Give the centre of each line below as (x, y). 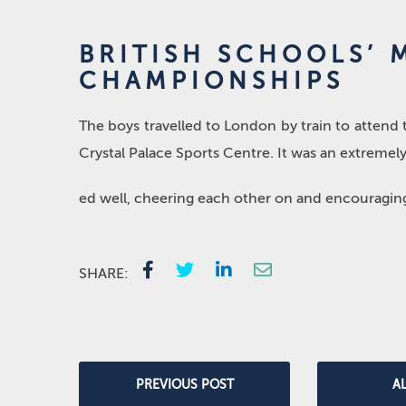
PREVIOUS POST (184, 385)
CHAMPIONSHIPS (212, 81)
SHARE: (104, 273)
